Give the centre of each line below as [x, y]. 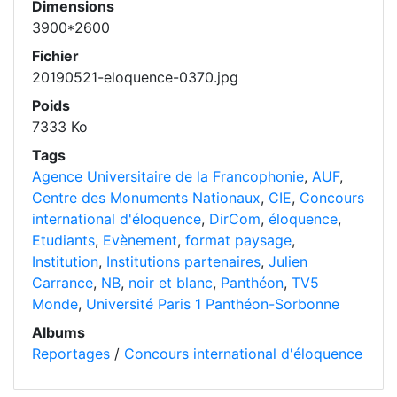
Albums [58, 332]
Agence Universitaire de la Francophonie [168, 176]
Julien [288, 261]
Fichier [55, 55]
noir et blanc [171, 282]
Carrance [62, 282]
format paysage [238, 240]
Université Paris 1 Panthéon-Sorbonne [213, 304]
